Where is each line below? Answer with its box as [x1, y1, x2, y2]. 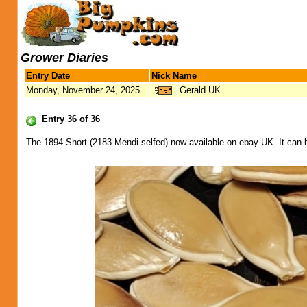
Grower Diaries [21, 51, 108, 64]
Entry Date [26, 71, 70, 81]
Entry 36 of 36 [42, 114, 100, 124]
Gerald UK [180, 85, 221, 95]
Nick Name [151, 71, 197, 81]
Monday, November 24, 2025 [26, 85, 140, 95]
